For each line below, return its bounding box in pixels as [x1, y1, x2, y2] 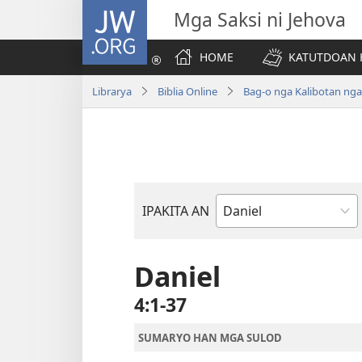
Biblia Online [158, 83, 217, 99]
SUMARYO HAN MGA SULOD [138, 330, 282, 345]
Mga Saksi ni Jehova [174, 6, 346, 32]
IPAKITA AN [142, 202, 209, 220]
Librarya [92, 83, 132, 99]
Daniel [134, 258, 221, 295]
